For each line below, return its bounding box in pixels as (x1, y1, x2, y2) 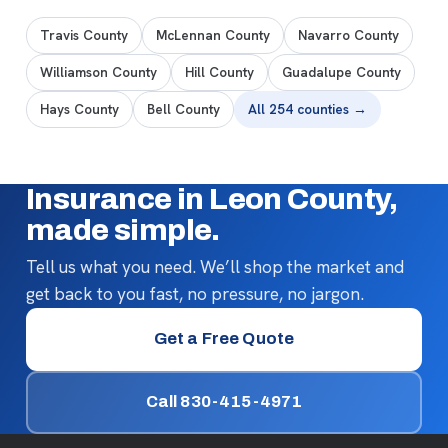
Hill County (185, 62, 254, 81)
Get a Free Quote (153, 330, 295, 347)
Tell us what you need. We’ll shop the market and (26, 255, 404, 278)
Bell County (147, 99, 220, 118)
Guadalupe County (282, 62, 401, 81)
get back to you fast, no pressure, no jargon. (26, 282, 364, 305)
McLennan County (156, 25, 270, 44)
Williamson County (40, 62, 157, 81)
